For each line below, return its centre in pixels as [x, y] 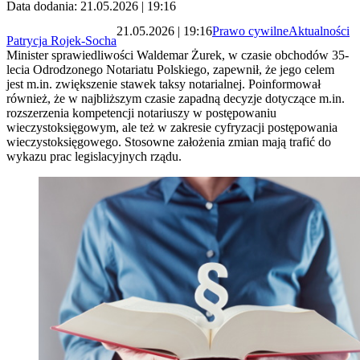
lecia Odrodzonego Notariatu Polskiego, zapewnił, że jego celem [170, 70]
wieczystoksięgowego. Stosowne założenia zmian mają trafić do [169, 142]
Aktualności [319, 31]
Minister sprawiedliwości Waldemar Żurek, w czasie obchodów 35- [178, 55]
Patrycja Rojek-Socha [61, 41]
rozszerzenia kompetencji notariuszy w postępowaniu [141, 113]
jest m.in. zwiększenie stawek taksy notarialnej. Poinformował [164, 84]
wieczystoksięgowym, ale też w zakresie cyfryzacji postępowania [172, 128]
